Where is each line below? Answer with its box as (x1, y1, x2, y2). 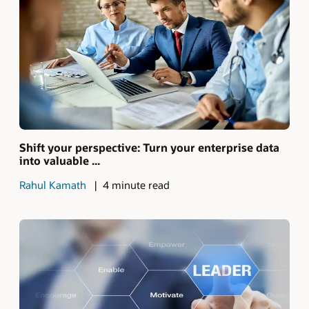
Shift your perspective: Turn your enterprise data (19, 139, 279, 154)
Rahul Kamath (19, 177, 86, 192)
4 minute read (102, 177, 170, 192)
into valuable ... (19, 152, 100, 168)
